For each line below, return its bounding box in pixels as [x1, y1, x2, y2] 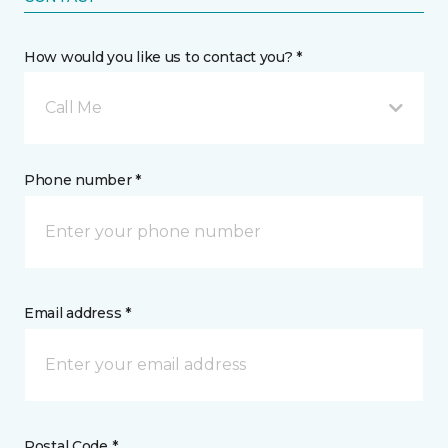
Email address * [24, 303, 131, 322]
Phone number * [24, 170, 142, 189]
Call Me [45, 97, 102, 117]
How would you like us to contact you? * [24, 47, 303, 66]
